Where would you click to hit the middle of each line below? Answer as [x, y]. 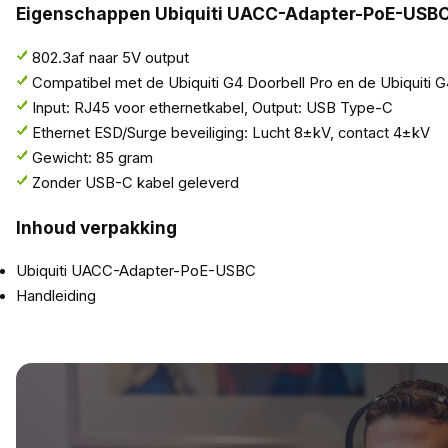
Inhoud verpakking [96, 227]
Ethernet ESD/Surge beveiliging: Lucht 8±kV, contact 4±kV [230, 132]
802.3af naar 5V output [110, 57]
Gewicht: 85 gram [92, 157]
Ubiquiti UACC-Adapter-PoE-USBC [135, 271]
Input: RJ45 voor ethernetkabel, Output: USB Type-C [212, 107]
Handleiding [55, 296]
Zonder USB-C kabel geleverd [135, 182]
